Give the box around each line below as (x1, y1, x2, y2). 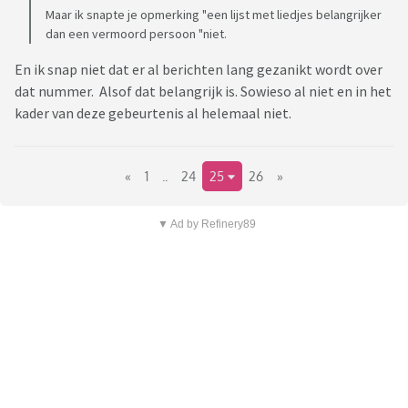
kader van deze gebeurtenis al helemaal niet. (15, 104, 294, 123)
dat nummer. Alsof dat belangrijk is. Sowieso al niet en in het (15, 82, 392, 101)
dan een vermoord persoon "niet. (46, 25, 227, 43)
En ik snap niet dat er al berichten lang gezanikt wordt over (15, 60, 382, 79)
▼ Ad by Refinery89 (157, 218, 256, 231)
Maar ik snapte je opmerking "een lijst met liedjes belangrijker (46, 6, 382, 24)
